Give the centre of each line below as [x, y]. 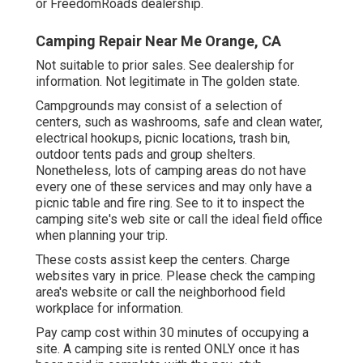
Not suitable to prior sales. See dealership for [165, 66]
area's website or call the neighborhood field [160, 293]
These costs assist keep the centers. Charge [163, 260]
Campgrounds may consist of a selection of [159, 106]
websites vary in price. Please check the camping [175, 276]
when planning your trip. [102, 236]
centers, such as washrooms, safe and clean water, [179, 122]
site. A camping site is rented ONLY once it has [168, 349]
